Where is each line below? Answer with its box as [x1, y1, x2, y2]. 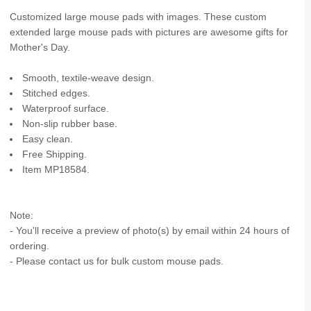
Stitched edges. [22, 88, 91, 99]
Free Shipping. [22, 149, 87, 160]
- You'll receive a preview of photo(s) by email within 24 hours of [9, 226, 289, 237]
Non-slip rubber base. [22, 119, 118, 130]
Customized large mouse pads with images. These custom [9, 12, 267, 23]
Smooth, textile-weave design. [22, 73, 155, 84]
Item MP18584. [22, 165, 90, 176]
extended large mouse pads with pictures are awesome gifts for [9, 27, 288, 38]
